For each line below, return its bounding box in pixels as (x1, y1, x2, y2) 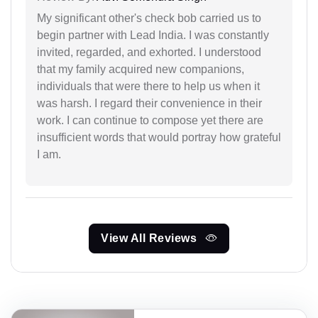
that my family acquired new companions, (37, 62, 244, 75)
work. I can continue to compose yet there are (37, 114, 263, 126)
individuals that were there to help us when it (37, 79, 260, 92)
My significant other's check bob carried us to (37, 11, 261, 24)
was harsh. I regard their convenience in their (37, 97, 262, 109)
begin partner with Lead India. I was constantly (37, 28, 269, 41)
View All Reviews (101, 231, 200, 244)
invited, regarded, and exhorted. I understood (37, 45, 261, 58)
